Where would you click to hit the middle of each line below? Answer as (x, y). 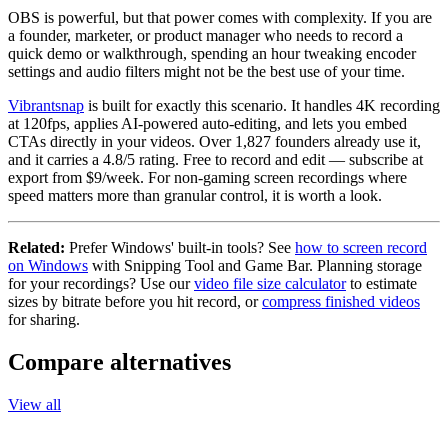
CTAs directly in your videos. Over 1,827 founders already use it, (214, 142)
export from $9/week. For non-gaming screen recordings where (207, 178)
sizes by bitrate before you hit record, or (135, 302)
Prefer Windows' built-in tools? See (180, 248)
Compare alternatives (119, 362)
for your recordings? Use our (101, 284)
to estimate (381, 284)
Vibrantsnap (46, 106)
